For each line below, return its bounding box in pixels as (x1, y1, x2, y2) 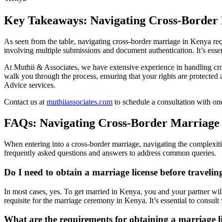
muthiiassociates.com (47, 98, 112, 107)
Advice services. (4, 81, 55, 90)
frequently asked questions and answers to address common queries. (4, 149, 216, 158)
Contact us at (4, 98, 47, 107)
